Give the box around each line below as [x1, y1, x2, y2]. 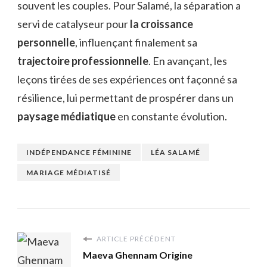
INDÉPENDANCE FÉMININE [26, 148, 132, 157]
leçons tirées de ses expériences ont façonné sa [17, 73, 237, 86]
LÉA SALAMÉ [151, 148, 200, 157]
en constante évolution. [116, 110, 227, 123]
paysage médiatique [17, 110, 116, 123]
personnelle [17, 36, 75, 49]
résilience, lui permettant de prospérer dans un [17, 91, 234, 105]
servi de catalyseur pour [17, 17, 130, 31]
